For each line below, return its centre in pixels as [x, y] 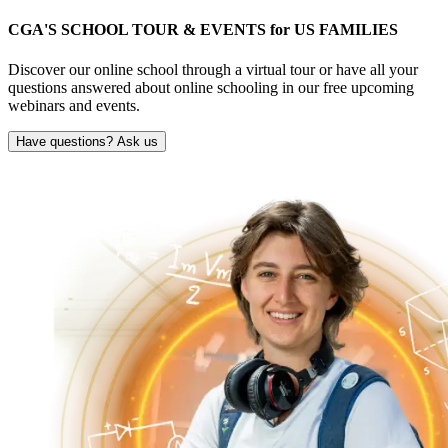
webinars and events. [74, 105]
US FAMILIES [346, 30]
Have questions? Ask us [87, 141]
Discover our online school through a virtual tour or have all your [213, 69]
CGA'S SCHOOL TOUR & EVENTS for [151, 30]
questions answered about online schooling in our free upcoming [211, 87]
